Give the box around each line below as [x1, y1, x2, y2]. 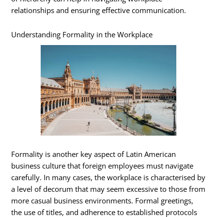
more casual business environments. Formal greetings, [11, 195, 194, 205]
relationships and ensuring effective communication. [11, 5, 186, 15]
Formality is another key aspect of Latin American [11, 149, 176, 159]
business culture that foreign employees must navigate [11, 160, 194, 170]
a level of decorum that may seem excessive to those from [11, 184, 206, 194]
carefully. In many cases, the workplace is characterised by [11, 172, 206, 182]
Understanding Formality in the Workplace [11, 29, 153, 39]
